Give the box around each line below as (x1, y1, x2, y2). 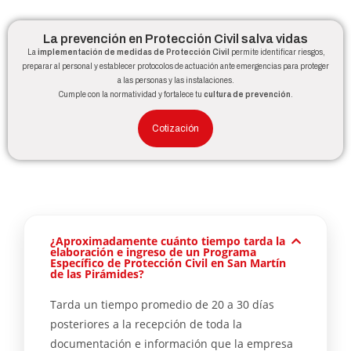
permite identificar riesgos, (230, 48, 325, 56)
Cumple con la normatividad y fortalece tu (58, 90, 204, 99)
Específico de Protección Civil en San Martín (50, 255, 286, 270)
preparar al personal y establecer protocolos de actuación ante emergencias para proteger (22, 62, 329, 71)
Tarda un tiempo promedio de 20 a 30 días (50, 297, 274, 312)
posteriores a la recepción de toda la (50, 317, 242, 331)
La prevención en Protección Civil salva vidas (43, 32, 308, 45)
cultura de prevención (203, 90, 291, 99)
